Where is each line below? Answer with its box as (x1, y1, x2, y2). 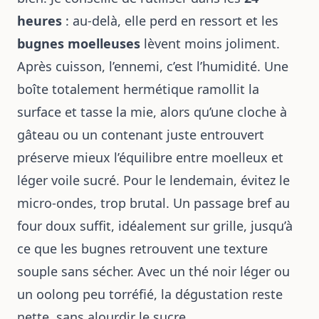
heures (17, 12, 62, 29)
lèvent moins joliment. (140, 35, 280, 52)
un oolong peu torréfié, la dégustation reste (17, 286, 283, 303)
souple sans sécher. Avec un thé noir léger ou (17, 263, 290, 280)
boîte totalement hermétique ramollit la (17, 80, 259, 98)
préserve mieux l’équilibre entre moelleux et (17, 149, 283, 166)
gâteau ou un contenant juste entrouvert (17, 126, 264, 143)
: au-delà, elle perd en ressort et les (62, 12, 278, 29)
